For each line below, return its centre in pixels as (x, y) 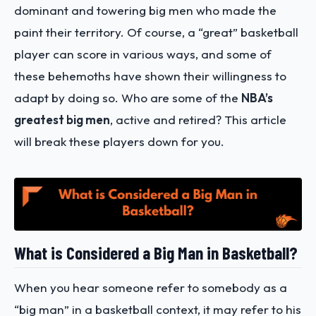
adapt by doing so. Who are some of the (128, 98)
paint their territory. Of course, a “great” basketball (156, 32)
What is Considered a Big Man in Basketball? (156, 252)
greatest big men (62, 120)
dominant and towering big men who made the (145, 11)
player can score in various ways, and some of (143, 54)
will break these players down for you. (119, 142)
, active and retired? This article (198, 120)
